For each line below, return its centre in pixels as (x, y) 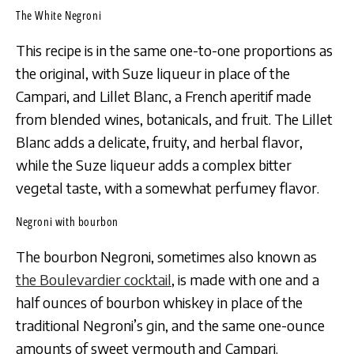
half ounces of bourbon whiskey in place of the (159, 303)
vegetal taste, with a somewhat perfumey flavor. (168, 187)
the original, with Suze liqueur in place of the (153, 73)
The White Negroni (59, 15)
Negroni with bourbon (67, 222)
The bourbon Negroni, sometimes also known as (166, 257)
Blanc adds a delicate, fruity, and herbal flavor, (159, 141)
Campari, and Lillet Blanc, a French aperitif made (164, 96)
